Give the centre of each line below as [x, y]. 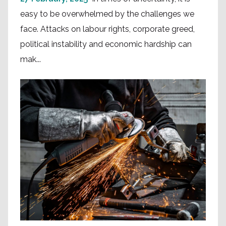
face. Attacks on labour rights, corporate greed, [107, 29]
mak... [31, 60]
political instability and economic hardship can [106, 44]
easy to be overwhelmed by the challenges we [107, 14]
